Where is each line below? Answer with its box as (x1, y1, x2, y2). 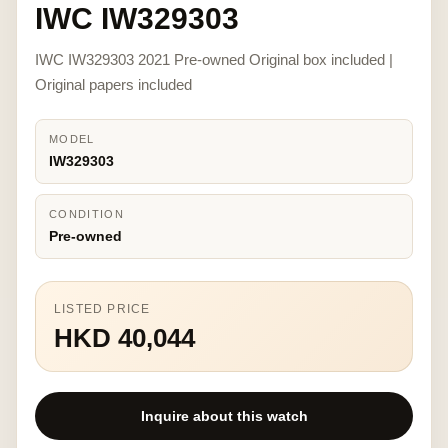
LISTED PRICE (54, 302, 151, 316)
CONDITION (49, 208, 124, 220)
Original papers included (35, 76, 192, 93)
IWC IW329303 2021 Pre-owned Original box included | (35, 51, 393, 68)
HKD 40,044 (54, 323, 195, 353)
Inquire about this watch (140, 408, 308, 424)
